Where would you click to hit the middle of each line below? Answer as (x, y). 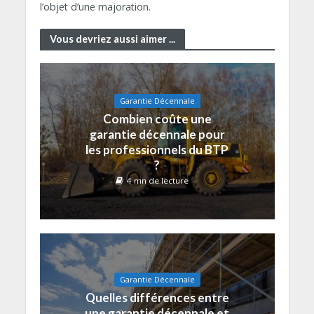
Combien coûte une (157, 119)
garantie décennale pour (157, 135)
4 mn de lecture (158, 181)
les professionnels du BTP (157, 150)
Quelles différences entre (157, 297)
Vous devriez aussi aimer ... (112, 39)
